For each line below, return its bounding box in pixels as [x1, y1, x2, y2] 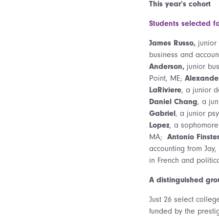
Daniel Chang [149, 97, 197, 106]
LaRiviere [149, 85, 181, 94]
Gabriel [149, 109, 175, 118]
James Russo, [149, 38, 196, 47]
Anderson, [149, 62, 184, 71]
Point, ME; [149, 73, 185, 83]
